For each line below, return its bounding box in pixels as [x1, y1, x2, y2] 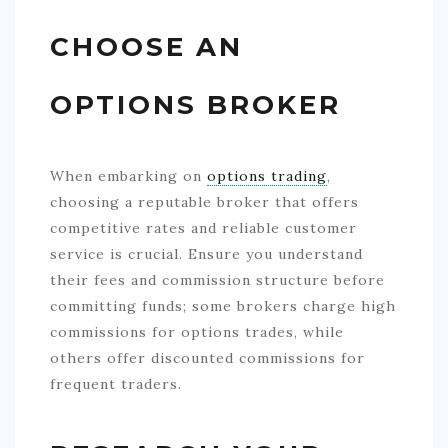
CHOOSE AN [50, 31, 243, 64]
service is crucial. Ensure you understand [50, 245, 363, 264]
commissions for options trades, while [50, 323, 344, 342]
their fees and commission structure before [50, 271, 385, 290]
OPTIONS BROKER [50, 89, 341, 122]
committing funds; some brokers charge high [50, 297, 396, 316]
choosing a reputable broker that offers [50, 193, 359, 212]
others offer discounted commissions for [50, 349, 365, 368]
